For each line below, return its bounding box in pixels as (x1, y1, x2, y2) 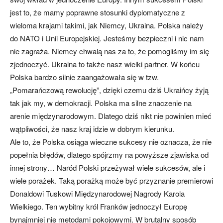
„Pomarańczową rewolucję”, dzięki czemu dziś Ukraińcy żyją (10, 85, 209, 95)
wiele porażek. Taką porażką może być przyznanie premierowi (10, 175, 213, 186)
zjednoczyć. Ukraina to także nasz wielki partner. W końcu (10, 59, 200, 69)
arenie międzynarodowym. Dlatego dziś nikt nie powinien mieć (10, 111, 212, 121)
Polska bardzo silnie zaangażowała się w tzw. (10, 72, 159, 82)
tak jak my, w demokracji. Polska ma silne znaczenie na (10, 98, 192, 108)
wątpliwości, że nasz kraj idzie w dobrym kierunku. (10, 123, 174, 134)
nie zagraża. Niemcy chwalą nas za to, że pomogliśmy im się (10, 46, 209, 56)
